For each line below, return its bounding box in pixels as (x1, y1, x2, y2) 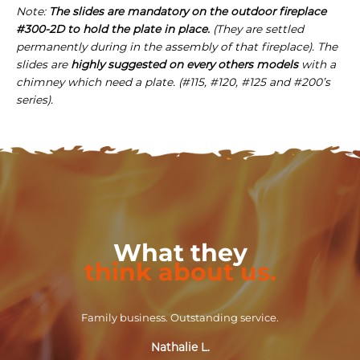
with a (298, 57, 336, 71)
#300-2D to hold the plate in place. (16, 22, 210, 35)
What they (112, 237, 247, 268)
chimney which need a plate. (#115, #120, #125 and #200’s (16, 75, 330, 88)
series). (16, 92, 53, 106)
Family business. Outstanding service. (81, 311, 279, 325)
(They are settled (210, 22, 304, 35)
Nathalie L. (150, 341, 210, 354)
